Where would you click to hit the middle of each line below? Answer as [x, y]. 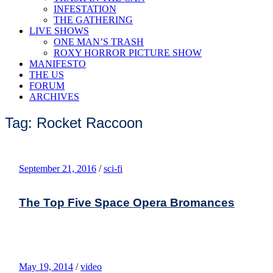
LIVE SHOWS [59, 31]
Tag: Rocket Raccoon [74, 122]
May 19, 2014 [46, 266]
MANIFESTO [58, 64]
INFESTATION [85, 9]
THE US [47, 75]
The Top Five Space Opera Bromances [127, 202]
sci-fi [113, 168]
